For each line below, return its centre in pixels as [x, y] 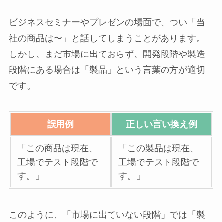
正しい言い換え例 [161, 124]
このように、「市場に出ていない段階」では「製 [107, 214]
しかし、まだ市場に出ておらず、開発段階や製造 [107, 54]
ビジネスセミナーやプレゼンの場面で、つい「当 [107, 23]
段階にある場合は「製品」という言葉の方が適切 [107, 70]
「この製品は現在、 [159, 148]
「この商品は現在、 [58, 148]
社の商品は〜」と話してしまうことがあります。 [107, 38]
